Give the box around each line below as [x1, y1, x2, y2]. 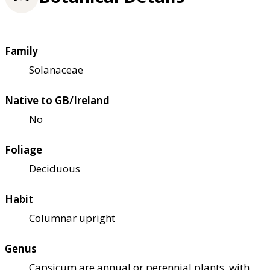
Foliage [5, 143, 42, 157]
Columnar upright [29, 211, 115, 225]
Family [5, 44, 38, 58]
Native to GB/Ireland [5, 93, 110, 108]
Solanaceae [29, 63, 83, 77]
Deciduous [29, 162, 80, 176]
